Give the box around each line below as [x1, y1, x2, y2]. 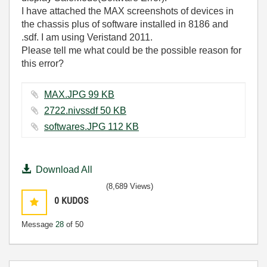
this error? [21, 58, 64, 69]
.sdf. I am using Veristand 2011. [21, 32, 153, 42]
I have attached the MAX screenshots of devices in [21, 6, 234, 16]
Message [21, 220, 55, 229]
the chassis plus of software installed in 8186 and [21, 19, 228, 29]
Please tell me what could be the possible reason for [21, 45, 241, 55]
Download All [36, 164, 92, 175]
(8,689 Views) [106, 182, 153, 191]
